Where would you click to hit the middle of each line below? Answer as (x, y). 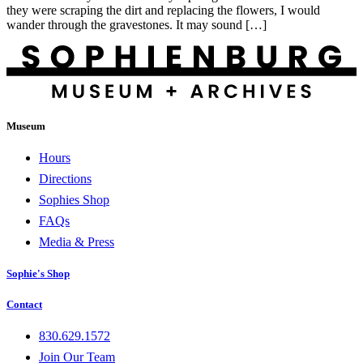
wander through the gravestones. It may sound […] (137, 24)
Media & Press (77, 241)
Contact (24, 305)
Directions (65, 178)
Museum (26, 126)
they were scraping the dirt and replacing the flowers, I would (163, 10)
